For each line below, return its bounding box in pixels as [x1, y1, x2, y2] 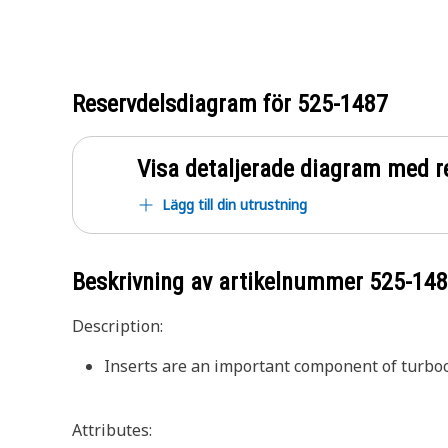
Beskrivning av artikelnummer [72, 268, 369, 296]
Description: [72, 315, 163, 337]
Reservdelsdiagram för [72, 90, 297, 118]
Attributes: [72, 419, 152, 441]
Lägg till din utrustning [162, 195, 307, 214]
